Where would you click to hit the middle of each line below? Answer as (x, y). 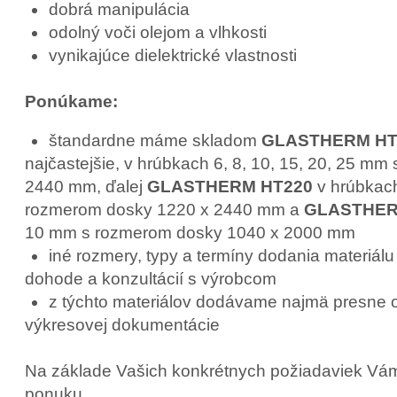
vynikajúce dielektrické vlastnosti (172, 55)
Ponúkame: (71, 101)
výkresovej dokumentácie (122, 324)
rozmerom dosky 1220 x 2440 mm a (164, 209)
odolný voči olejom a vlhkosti (157, 32)
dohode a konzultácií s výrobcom (150, 278)
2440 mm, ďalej (86, 186)
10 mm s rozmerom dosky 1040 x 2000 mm (190, 232)
